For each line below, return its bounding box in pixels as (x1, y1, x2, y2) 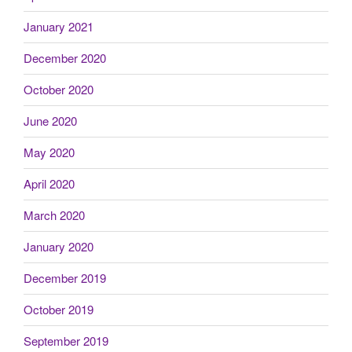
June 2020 (24, 112, 77, 130)
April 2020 (24, 175, 75, 192)
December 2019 (24, 269, 106, 287)
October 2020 (24, 81, 93, 98)
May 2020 (24, 144, 75, 161)
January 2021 (24, 18, 93, 35)
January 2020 (24, 238, 93, 255)
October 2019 (24, 301, 93, 318)
